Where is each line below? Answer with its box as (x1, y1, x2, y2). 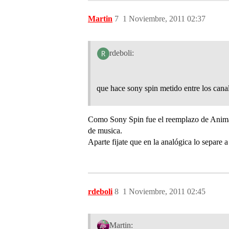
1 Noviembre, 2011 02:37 (123, 14, 205, 23)
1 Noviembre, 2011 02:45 (123, 187, 205, 196)
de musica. (88, 126, 122, 135)
